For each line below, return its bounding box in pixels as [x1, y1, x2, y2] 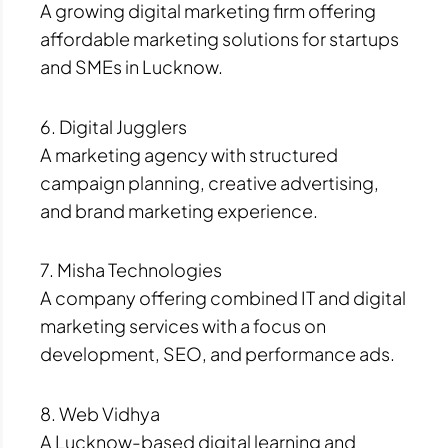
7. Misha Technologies [40, 258, 222, 282]
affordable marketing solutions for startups [40, 27, 399, 51]
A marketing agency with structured [40, 142, 338, 166]
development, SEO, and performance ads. [40, 342, 395, 366]
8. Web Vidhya [40, 401, 160, 425]
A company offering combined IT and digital [40, 286, 406, 310]
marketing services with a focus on [40, 314, 326, 338]
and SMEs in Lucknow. [40, 55, 223, 79]
